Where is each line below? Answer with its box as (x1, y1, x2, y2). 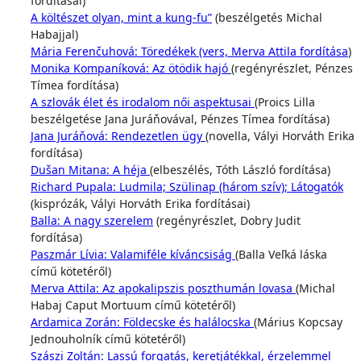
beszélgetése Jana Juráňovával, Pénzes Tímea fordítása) (31, 111, 330, 127)
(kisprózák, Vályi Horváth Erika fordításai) (31, 196, 250, 211)
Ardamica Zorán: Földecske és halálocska (31, 314, 254, 330)
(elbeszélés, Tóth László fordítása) (150, 162, 330, 177)
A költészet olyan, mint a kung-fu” (31, 10, 212, 25)
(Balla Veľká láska (235, 247, 327, 262)
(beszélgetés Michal (212, 10, 322, 25)
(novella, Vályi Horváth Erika (205, 128, 355, 143)
